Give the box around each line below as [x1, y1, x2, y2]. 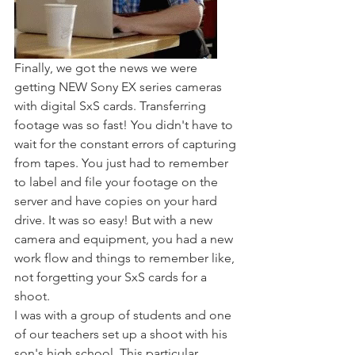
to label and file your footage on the [14, 174, 221, 189]
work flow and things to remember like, [14, 250, 238, 265]
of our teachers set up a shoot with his [14, 326, 231, 342]
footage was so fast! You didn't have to [14, 117, 236, 132]
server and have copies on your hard [14, 193, 220, 208]
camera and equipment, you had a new [14, 231, 236, 246]
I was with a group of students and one [14, 307, 235, 323]
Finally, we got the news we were [14, 60, 200, 75]
